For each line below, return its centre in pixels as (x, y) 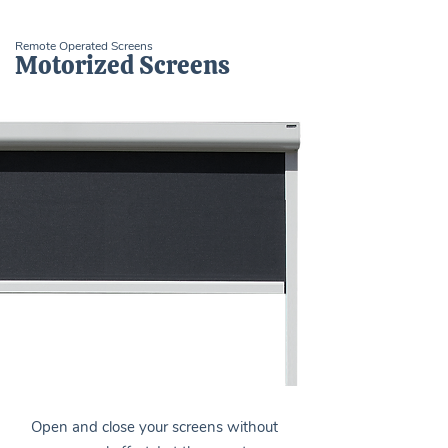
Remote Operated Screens (84, 46)
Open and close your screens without (154, 427)
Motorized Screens (122, 65)
